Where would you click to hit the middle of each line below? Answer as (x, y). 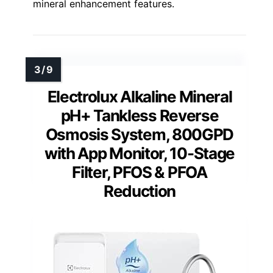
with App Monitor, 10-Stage (140, 153)
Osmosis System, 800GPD (140, 134)
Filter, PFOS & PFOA (140, 172)
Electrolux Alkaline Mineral (140, 96)
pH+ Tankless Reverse (140, 115)
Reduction (140, 191)
